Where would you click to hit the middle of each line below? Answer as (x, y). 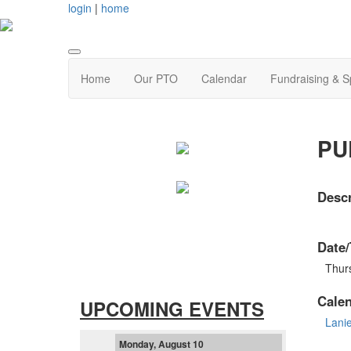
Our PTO (156, 79)
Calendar (224, 79)
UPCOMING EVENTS (172, 308)
